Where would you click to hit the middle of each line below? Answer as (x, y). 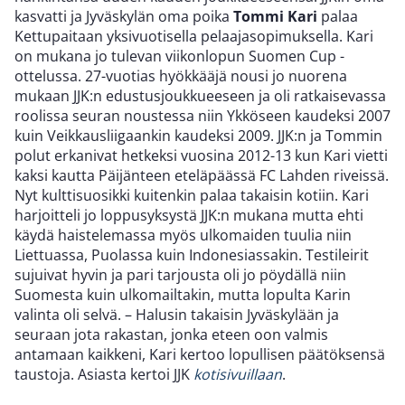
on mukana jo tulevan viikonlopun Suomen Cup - (179, 57)
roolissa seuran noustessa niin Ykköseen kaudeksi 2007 (202, 116)
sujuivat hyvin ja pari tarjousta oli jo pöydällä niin (180, 275)
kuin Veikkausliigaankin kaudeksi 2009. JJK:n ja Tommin (198, 136)
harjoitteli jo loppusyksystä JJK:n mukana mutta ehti (189, 216)
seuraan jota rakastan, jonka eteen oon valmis (171, 335)
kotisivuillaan (238, 375)
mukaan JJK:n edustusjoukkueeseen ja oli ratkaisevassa (200, 96)
